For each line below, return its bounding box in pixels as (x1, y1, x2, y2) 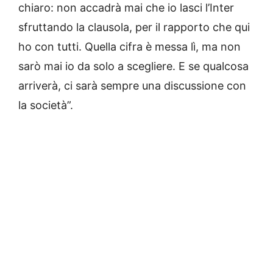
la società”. (18, 99, 76, 112)
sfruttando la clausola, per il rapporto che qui (18, 21, 250, 34)
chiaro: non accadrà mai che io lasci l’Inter (18, 1, 234, 15)
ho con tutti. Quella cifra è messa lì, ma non (18, 40, 241, 54)
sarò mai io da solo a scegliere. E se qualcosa (18, 60, 249, 73)
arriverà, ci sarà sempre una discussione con (18, 79, 246, 93)
